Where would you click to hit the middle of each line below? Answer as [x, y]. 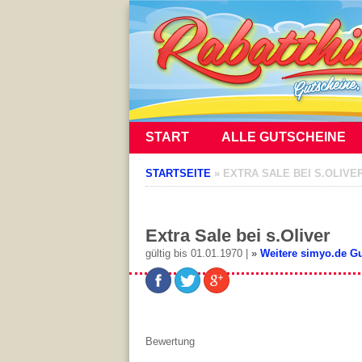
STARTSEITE [178, 173]
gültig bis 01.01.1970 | [198, 253]
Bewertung [170, 341]
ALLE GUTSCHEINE [284, 137]
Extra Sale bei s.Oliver [238, 236]
